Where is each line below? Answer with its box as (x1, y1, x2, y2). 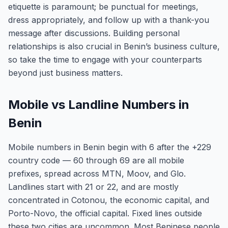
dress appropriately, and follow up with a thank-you (8, 15, 209, 25)
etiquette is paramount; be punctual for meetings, (8, 2, 198, 12)
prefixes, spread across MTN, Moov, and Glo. (8, 168, 186, 179)
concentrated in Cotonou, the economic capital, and (8, 195, 209, 205)
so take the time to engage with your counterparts (8, 54, 202, 65)
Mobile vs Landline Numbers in (8, 97, 189, 112)
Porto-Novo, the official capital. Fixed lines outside (8, 208, 202, 218)
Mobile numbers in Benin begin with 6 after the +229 (8, 142, 211, 152)
